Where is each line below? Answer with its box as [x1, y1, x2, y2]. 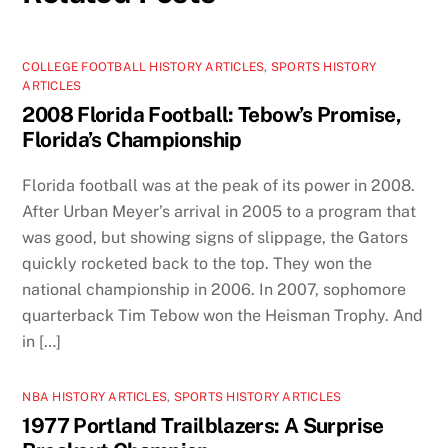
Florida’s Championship [22, 127, 242, 153]
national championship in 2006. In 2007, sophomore [22, 280, 407, 300]
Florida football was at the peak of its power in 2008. [22, 176, 416, 196]
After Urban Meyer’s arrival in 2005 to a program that [22, 202, 417, 222]
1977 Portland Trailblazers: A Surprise [22, 413, 384, 439]
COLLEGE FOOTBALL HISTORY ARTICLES [22, 60, 265, 75]
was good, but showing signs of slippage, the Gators [22, 228, 409, 248]
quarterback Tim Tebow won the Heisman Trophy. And [22, 306, 424, 326]
